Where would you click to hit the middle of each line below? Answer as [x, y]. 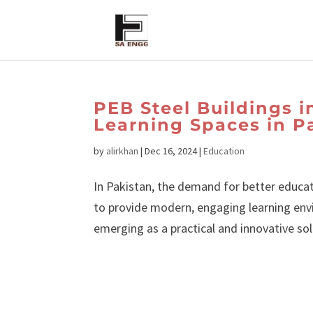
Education [224, 151]
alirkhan [123, 151]
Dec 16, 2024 [171, 151]
